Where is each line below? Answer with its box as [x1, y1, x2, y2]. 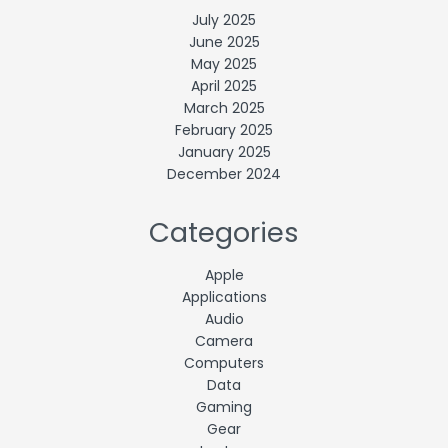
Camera [195, 331, 253, 352]
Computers [184, 353, 264, 374]
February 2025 [175, 119, 273, 140]
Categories [149, 212, 299, 252]
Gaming [196, 397, 252, 418]
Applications [181, 287, 267, 308]
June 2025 [188, 31, 260, 52]
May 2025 [191, 53, 257, 74]
